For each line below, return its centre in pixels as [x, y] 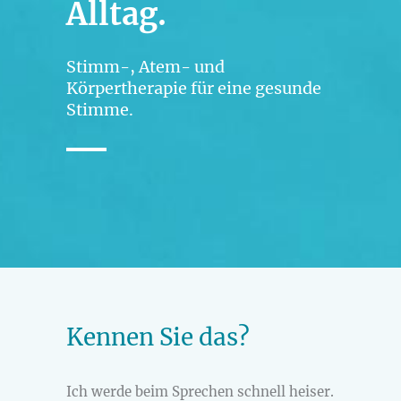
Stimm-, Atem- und [145, 67]
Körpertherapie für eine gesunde [194, 88]
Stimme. [100, 110]
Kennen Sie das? [158, 337]
